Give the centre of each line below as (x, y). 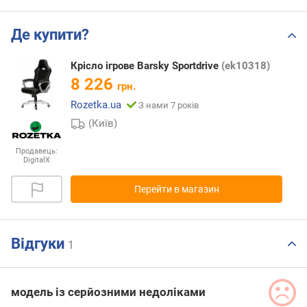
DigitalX (37, 160)
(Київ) (103, 124)
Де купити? (50, 35)
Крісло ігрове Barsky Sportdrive (146, 66)
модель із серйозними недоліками (108, 292)
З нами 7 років (169, 106)
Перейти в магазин (176, 189)
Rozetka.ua (96, 105)
